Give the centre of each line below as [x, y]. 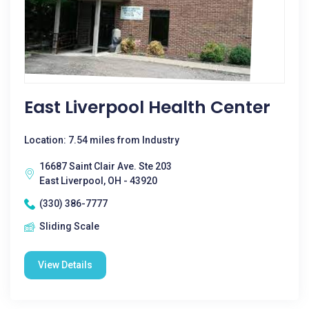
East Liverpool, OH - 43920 [98, 181]
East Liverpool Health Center [147, 107]
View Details [65, 265]
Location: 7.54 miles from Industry [102, 140]
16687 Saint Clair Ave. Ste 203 [106, 166]
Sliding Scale [69, 226]
